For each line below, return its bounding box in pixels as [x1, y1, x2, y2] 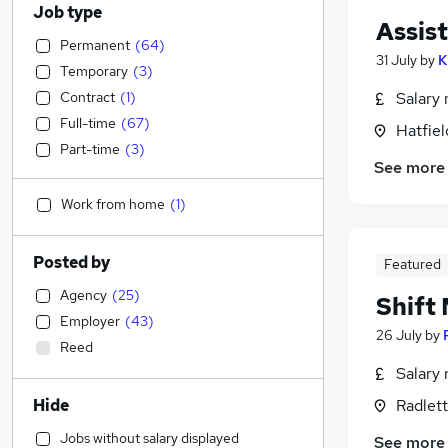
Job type [33, 2, 102, 23]
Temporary [60, 62, 128, 80]
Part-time [60, 140, 120, 158]
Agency [60, 286, 107, 304]
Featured [383, 255, 441, 274]
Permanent [60, 36, 130, 54]
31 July [376, 51, 417, 70]
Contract [60, 88, 115, 106]
